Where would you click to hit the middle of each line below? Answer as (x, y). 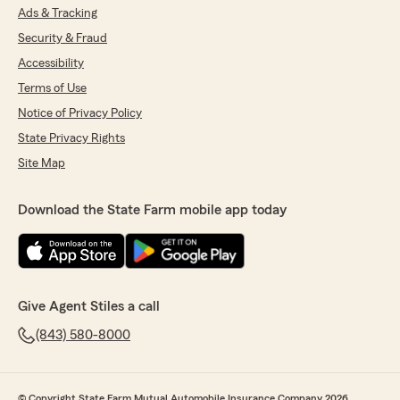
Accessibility (51, 64)
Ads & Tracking (58, 14)
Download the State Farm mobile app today (152, 210)
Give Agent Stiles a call (89, 307)
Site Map (42, 164)
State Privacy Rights (71, 139)
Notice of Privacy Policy (80, 114)
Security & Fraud (62, 39)
